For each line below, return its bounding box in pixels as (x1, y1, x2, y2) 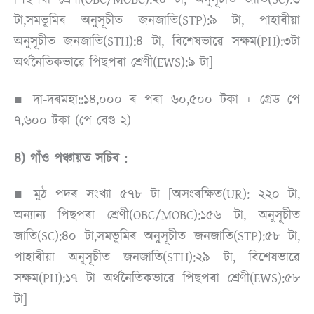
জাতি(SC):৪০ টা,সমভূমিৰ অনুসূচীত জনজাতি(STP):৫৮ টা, (14, 227, 300, 246)
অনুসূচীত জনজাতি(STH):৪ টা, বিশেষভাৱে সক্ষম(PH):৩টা (14, 32, 300, 50)
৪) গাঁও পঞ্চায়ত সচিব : (14, 149, 127, 168)
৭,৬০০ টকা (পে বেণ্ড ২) (14, 111, 131, 130)
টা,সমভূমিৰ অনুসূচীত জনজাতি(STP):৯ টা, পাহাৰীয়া (14, 11, 300, 29)
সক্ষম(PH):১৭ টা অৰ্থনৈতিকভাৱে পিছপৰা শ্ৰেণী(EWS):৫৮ (14, 269, 300, 288)
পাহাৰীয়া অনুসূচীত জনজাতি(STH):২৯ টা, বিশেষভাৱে (14, 248, 300, 267)
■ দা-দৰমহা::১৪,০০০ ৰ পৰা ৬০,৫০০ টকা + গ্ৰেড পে (14, 90, 300, 109)
